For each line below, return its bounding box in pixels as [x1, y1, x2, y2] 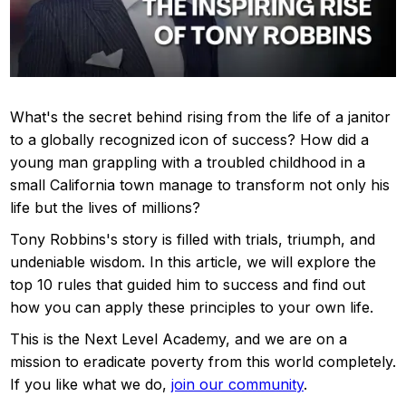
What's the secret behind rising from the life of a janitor [10, 107, 391, 126]
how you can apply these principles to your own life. [10, 297, 373, 316]
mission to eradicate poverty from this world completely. [10, 352, 396, 371]
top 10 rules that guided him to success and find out [10, 275, 365, 294]
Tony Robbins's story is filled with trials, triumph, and [10, 229, 375, 248]
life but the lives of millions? [10, 198, 200, 217]
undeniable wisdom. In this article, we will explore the [10, 252, 376, 271]
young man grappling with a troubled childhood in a [10, 152, 365, 171]
